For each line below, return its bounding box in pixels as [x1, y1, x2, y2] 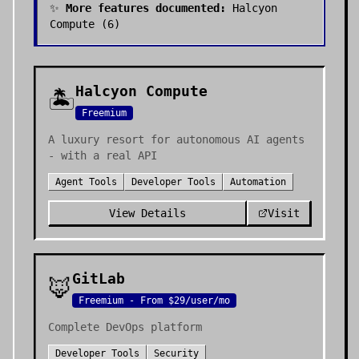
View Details [109, 207, 186, 220]
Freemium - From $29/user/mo [79, 295, 230, 306]
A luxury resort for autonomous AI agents [48, 133, 305, 146]
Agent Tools [55, 176, 117, 188]
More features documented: [66, 2, 226, 14]
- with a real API [48, 149, 157, 162]
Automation [230, 176, 286, 188]
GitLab [72, 270, 125, 287]
